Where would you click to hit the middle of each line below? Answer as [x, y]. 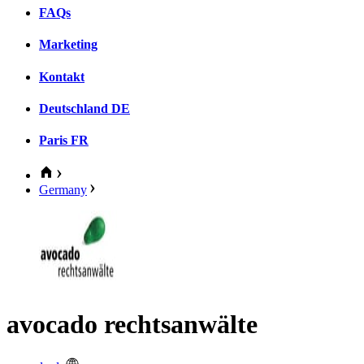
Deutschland [74, 108]
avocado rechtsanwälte [132, 324]
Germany [63, 190]
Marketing [68, 45]
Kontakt [62, 76]
